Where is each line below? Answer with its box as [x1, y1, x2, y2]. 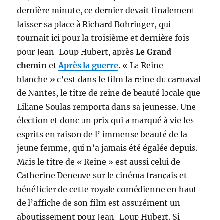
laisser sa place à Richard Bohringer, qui [17, 19, 171, 29]
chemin [17, 60, 49, 71]
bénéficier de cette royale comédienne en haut [17, 184, 197, 194]
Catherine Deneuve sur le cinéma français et [17, 170, 188, 181]
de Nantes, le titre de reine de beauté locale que [17, 88, 201, 98]
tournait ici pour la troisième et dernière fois [17, 33, 190, 43]
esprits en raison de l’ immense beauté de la [17, 129, 188, 139]
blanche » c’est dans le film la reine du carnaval [17, 74, 201, 84]
